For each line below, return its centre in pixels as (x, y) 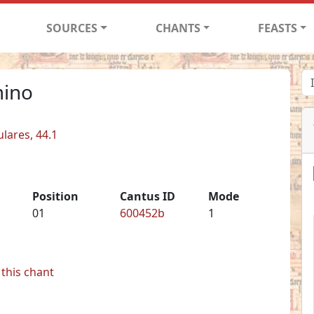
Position (55, 196)
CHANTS (178, 28)
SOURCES (72, 28)
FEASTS (277, 28)
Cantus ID (148, 196)
